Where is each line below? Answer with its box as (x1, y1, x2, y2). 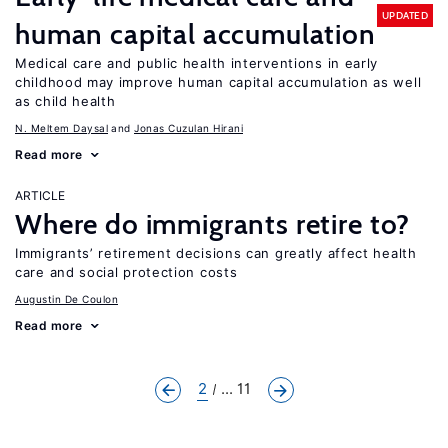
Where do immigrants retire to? (15, 207, 411, 241)
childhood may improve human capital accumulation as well (15, 74, 422, 90)
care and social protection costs (15, 264, 238, 280)
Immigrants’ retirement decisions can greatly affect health (15, 245, 417, 261)
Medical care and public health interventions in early (15, 55, 379, 71)
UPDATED (381, 8, 428, 22)
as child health (15, 93, 116, 109)
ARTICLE (15, 188, 65, 203)
